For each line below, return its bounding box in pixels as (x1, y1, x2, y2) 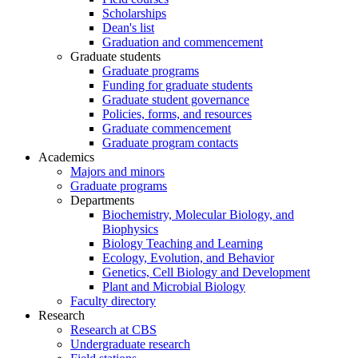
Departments (70, 193, 134, 208)
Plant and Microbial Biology (102, 280, 245, 294)
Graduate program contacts (102, 136, 238, 150)
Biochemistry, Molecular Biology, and (102, 208, 294, 222)
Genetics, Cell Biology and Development (102, 265, 310, 280)
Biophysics (102, 222, 158, 237)
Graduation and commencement (102, 35, 263, 50)
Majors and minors (70, 165, 165, 179)
